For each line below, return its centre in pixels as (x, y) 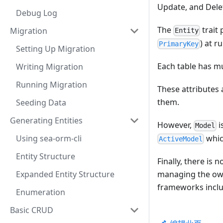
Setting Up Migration (56, 49)
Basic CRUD (32, 210)
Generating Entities (46, 120)
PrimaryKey (179, 44)
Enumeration (41, 192)
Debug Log (37, 13)
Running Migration (52, 85)
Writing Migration (50, 67)
